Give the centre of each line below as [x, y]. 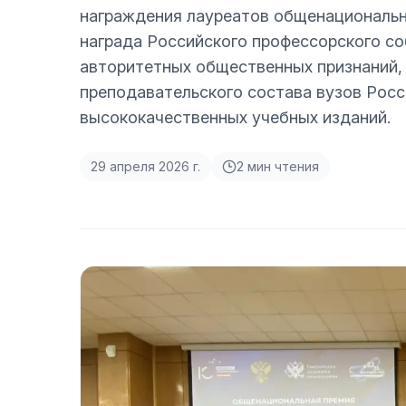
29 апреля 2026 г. [145, 166]
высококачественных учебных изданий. [235, 117]
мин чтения [281, 166]
